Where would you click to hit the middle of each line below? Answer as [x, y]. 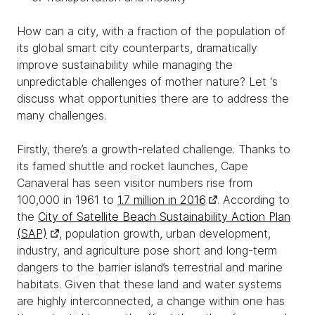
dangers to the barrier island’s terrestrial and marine [150, 267]
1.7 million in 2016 [161, 199]
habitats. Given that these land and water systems [149, 284]
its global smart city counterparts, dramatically [137, 47]
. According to [253, 199]
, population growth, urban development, [165, 233]
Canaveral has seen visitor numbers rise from [135, 182]
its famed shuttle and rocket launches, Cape [133, 166]
